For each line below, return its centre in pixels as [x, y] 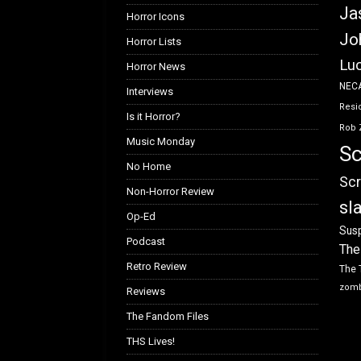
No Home [149, 167]
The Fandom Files [168, 317]
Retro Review [157, 267]
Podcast [146, 242]
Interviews [150, 92]
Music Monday [161, 142]
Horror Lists [154, 42]
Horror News [156, 67]
